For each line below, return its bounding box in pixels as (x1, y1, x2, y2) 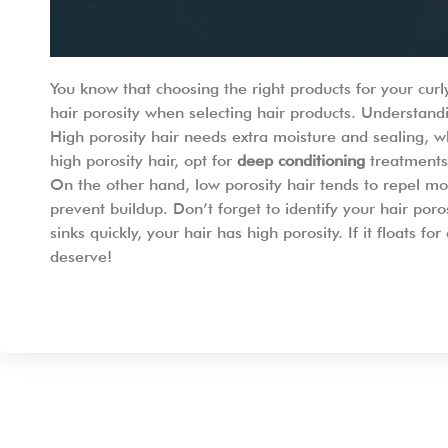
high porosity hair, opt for (50, 150, 237, 170)
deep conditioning (237, 150, 365, 170)
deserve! (50, 246, 112, 266)
